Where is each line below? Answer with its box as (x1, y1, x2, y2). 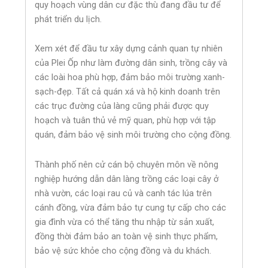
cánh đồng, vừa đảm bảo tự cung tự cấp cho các (35, 202, 227, 213)
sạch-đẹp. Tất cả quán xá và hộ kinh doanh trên (35, 86, 221, 98)
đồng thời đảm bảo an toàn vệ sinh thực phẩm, (35, 230, 218, 242)
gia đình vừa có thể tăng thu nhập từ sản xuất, (35, 216, 215, 227)
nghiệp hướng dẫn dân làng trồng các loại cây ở (35, 173, 219, 184)
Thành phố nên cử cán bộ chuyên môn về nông (35, 159, 219, 170)
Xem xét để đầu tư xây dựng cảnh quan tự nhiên (35, 43, 223, 54)
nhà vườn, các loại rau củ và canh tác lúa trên (35, 187, 212, 199)
